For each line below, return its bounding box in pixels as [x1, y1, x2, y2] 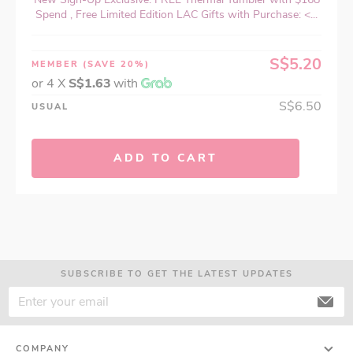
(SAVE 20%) [83, 58, 150, 71]
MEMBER [32, 58, 83, 71]
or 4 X [32, 75, 69, 93]
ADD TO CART [113, 150, 217, 166]
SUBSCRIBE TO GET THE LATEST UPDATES [60, 268, 293, 281]
